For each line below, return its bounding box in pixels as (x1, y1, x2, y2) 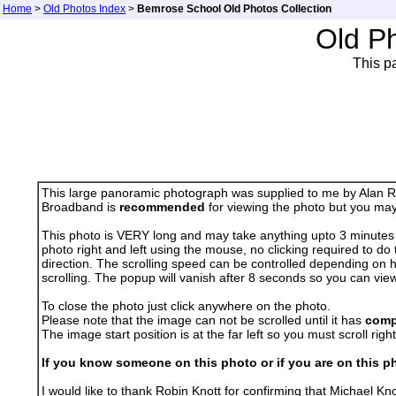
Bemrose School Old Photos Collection (137, 3, 331, 15)
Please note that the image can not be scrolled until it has (41, 313, 365, 327)
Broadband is (41, 200, 119, 214)
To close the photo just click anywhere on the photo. (41, 299, 331, 313)
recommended (118, 200, 205, 214)
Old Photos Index (43, 3, 126, 15)
